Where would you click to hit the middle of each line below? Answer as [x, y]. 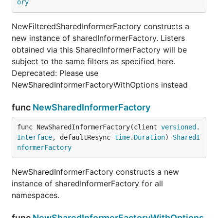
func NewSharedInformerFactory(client [89, 127]
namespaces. [36, 195]
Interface [35, 137]
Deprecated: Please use [55, 73]
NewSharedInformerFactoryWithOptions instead [100, 85]
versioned [179, 127]
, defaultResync [83, 137]
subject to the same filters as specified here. [93, 61]
